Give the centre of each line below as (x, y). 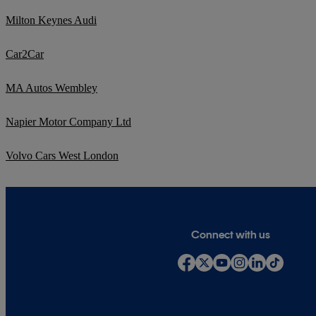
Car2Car (25, 54)
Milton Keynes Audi (51, 20)
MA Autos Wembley (51, 88)
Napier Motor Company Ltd (68, 122)
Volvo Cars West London (62, 156)
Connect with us (231, 235)
